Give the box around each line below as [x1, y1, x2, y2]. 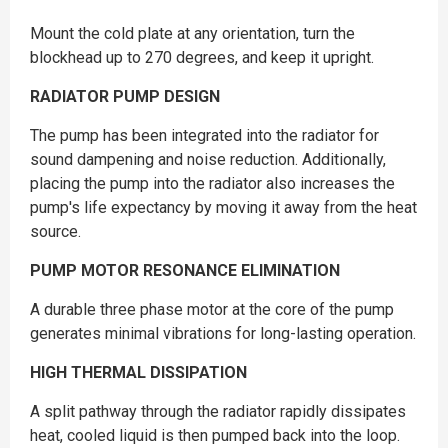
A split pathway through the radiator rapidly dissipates [30, 402, 406, 421]
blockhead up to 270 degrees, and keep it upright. [30, 48, 374, 67]
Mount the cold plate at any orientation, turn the [30, 24, 355, 43]
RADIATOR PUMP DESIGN [30, 87, 220, 106]
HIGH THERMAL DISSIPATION [30, 363, 247, 382]
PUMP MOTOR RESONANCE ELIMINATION [30, 261, 340, 280]
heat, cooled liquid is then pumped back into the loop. [30, 426, 400, 445]
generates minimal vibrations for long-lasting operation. [30, 324, 416, 343]
